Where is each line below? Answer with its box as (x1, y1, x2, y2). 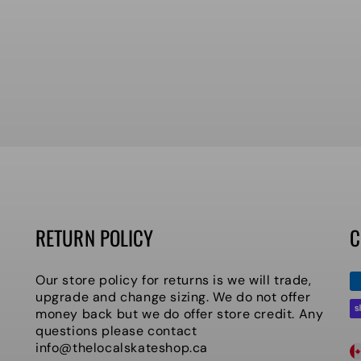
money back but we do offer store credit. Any (35, 305, 324, 322)
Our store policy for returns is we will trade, (35, 272, 312, 288)
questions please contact (35, 322, 197, 339)
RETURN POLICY (35, 222, 154, 252)
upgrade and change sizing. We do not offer (35, 288, 311, 305)
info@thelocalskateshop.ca (35, 339, 209, 356)
